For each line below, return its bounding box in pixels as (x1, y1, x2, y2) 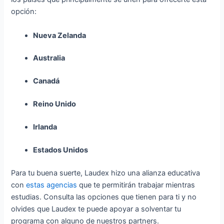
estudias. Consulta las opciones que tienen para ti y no (11, 192, 197, 201)
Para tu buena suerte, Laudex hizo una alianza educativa (11, 168, 200, 177)
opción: (11, 7, 37, 16)
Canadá (33, 76, 60, 86)
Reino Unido (33, 99, 76, 109)
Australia (33, 53, 65, 63)
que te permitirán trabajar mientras (77, 180, 195, 189)
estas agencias (26, 180, 77, 189)
